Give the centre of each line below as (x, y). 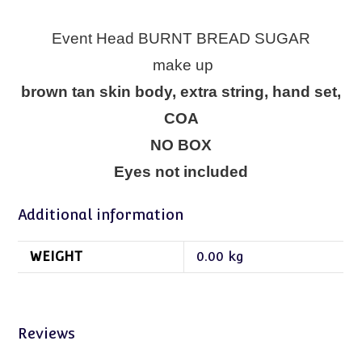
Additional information (101, 215)
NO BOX (181, 145)
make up (183, 65)
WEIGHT (56, 257)
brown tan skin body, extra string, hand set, (181, 92)
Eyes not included (181, 172)
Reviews (47, 334)
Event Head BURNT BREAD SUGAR (181, 39)
